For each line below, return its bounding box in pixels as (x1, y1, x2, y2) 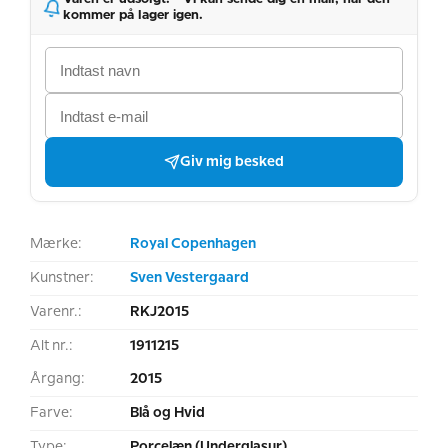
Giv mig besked (180, 155, 284, 169)
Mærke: (30, 237, 82, 251)
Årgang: (30, 372, 85, 386)
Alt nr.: (30, 339, 73, 353)
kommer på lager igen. (63, 9, 203, 22)
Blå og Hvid (130, 406, 205, 420)
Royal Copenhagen (130, 237, 256, 251)
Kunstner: (30, 271, 94, 285)
